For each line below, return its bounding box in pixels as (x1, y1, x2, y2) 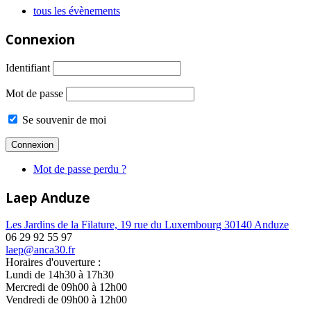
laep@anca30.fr (6, 244, 75, 256)
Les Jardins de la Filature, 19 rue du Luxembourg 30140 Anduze (6, 219, 289, 231)
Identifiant (6, 61, 50, 74)
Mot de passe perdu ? (33, 162, 126, 175)
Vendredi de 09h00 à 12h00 (6, 294, 127, 306)
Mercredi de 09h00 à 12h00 (6, 281, 127, 294)
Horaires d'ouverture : (6, 256, 101, 269)
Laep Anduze (6, 188, 90, 206)
